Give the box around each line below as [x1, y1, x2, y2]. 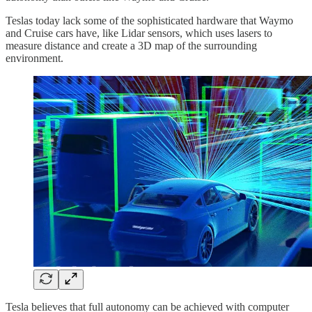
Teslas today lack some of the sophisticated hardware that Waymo [6, 14, 293, 26]
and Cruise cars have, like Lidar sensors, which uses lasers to [6, 26, 272, 39]
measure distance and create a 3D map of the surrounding [6, 39, 257, 52]
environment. [6, 52, 63, 64]
